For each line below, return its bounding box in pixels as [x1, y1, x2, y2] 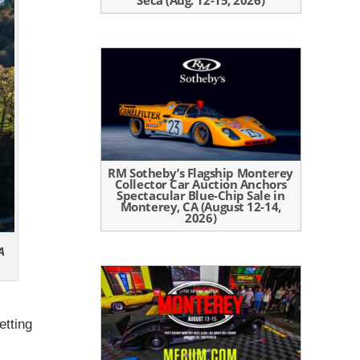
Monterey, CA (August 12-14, [120, 198, 281, 215]
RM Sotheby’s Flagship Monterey [108, 164, 293, 181]
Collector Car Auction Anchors [114, 175, 287, 192]
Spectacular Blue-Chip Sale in [117, 186, 285, 203]
